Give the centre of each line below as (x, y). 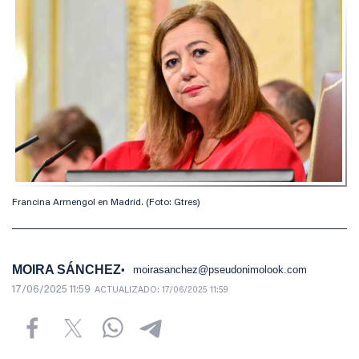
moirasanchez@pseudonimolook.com (220, 269)
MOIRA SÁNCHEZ (67, 269)
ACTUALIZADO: (128, 290)
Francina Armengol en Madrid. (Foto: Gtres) (106, 202)
